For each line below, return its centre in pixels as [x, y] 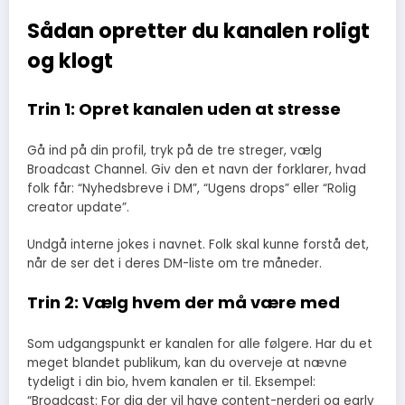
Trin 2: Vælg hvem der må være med [184, 302]
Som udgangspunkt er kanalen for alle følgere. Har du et [200, 344]
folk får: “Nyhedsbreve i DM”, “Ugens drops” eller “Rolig [192, 189]
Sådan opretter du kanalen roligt [198, 31]
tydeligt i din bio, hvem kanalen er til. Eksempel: [171, 382]
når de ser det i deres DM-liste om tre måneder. [174, 263]
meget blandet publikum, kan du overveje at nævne [187, 363]
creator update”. [78, 208]
